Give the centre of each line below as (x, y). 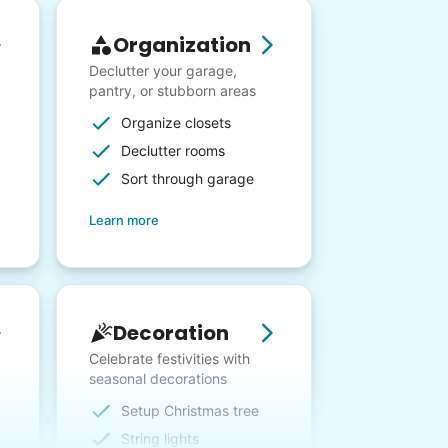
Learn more (124, 220)
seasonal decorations (158, 379)
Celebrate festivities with (169, 359)
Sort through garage (187, 179)
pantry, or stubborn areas (172, 91)
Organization (182, 45)
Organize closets (176, 123)
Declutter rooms (173, 151)
